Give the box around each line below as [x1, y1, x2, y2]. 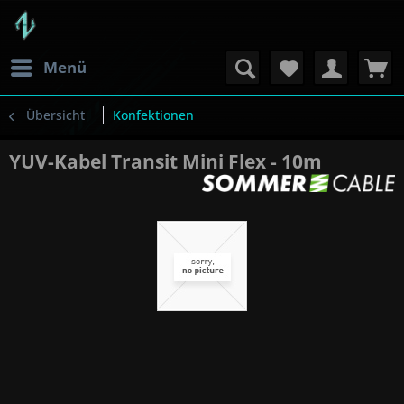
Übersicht [26, 106, 85, 124]
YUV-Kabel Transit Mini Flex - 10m [9, 149, 322, 174]
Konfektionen [113, 106, 194, 124]
